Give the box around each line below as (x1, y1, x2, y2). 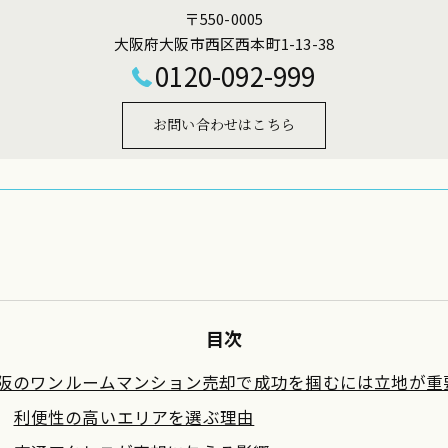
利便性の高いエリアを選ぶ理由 (13, 405, 255, 429)
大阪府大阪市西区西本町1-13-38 (113, 33, 335, 54)
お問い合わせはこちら (153, 114, 295, 134)
